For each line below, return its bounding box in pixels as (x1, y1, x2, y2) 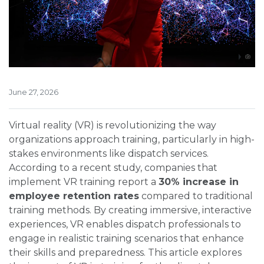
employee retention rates (9, 190, 139, 202)
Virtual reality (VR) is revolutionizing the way (9, 120, 216, 131)
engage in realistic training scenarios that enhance (9, 233, 244, 245)
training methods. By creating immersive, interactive (9, 204, 252, 216)
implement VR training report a (9, 176, 159, 188)
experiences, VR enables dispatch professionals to (9, 219, 241, 230)
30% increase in (159, 176, 239, 188)
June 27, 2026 (9, 88, 58, 97)
